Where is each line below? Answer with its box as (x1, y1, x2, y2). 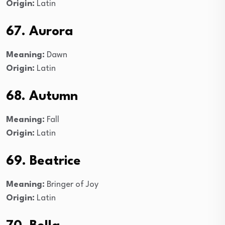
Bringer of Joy (45, 180, 98, 189)
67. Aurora (6, 25, 73, 38)
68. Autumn (6, 89, 78, 103)
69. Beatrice (6, 154, 81, 168)
